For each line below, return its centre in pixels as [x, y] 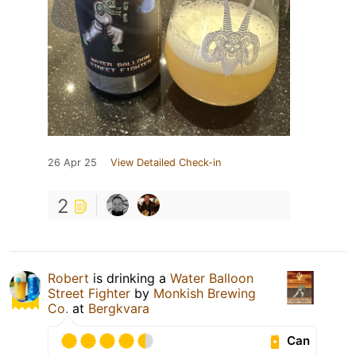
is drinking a [132, 278]
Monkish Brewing [205, 293]
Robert [70, 278]
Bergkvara [119, 308]
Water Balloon [212, 278]
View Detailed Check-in [166, 162]
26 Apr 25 [72, 162]
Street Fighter [89, 293]
